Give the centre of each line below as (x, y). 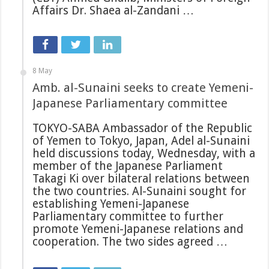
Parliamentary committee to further (128, 217)
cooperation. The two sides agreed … (130, 242)
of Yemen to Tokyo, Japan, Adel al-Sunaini (141, 141)
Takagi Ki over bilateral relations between (141, 179)
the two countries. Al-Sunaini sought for (140, 192)
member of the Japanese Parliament (128, 166)
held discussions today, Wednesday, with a (144, 154)
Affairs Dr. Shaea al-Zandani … (113, 11)
